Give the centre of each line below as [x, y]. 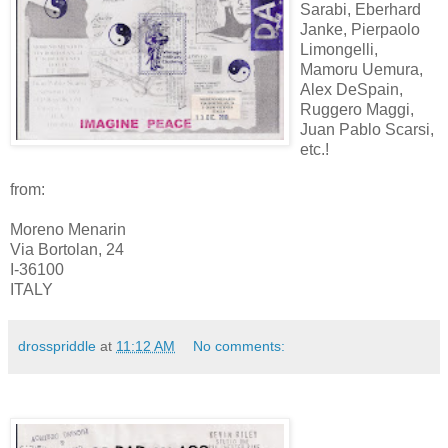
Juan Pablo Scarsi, [367, 129]
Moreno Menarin [68, 229]
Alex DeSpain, [351, 89]
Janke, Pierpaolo [360, 29]
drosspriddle [57, 346]
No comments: [239, 346]
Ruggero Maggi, [357, 109]
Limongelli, [339, 49]
